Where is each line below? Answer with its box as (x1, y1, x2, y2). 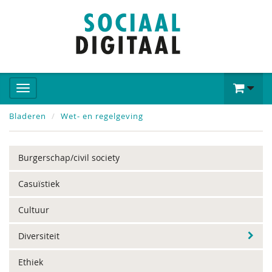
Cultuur (18, 204, 49, 216)
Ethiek (18, 256, 43, 268)
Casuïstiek (18, 178, 59, 189)
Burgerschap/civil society (18, 152, 120, 163)
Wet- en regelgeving (61, 110, 143, 121)
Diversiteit (18, 230, 59, 242)
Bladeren (9, 110, 46, 121)
